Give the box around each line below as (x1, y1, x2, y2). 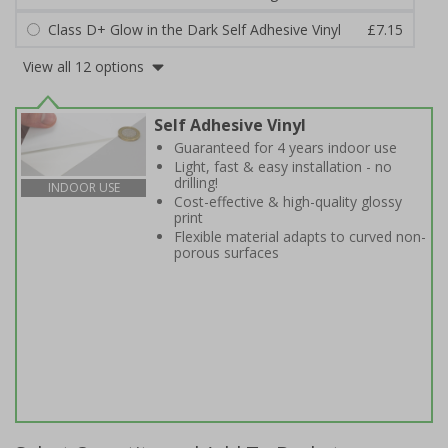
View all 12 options (23, 57, 144, 76)
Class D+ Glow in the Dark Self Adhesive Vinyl (48, 20, 341, 39)
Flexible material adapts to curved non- (174, 227, 426, 246)
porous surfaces (174, 243, 279, 262)
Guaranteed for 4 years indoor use (174, 138, 397, 157)
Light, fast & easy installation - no (174, 157, 392, 176)
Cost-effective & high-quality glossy (174, 192, 402, 211)
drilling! (174, 173, 218, 192)
